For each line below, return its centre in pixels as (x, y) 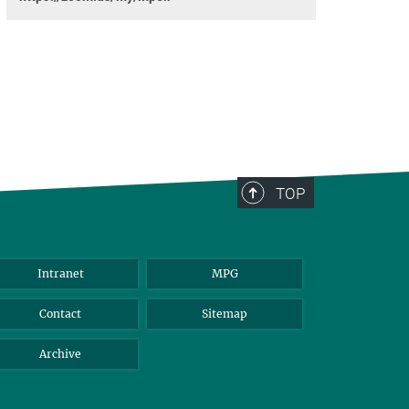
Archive (60, 354)
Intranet (60, 273)
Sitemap (225, 314)
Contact (60, 314)
